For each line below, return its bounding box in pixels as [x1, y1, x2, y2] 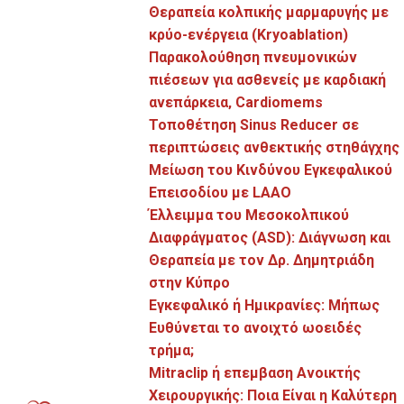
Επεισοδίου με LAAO [149, 184, 292, 201]
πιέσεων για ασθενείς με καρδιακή [149, 71, 387, 88]
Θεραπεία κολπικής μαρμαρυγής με [149, 4, 390, 21]
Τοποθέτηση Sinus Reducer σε [149, 116, 360, 133]
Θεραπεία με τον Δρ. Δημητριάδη [149, 252, 375, 269]
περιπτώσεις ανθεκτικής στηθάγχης [149, 139, 400, 156]
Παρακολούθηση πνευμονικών [149, 49, 358, 66]
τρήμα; [149, 342, 195, 359]
